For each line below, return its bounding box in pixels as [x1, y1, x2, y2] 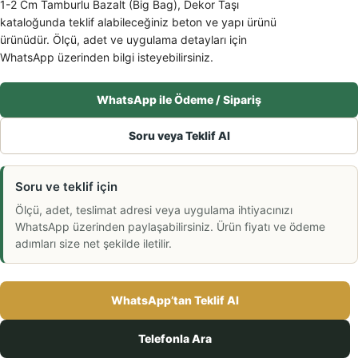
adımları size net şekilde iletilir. [15, 237, 172, 251]
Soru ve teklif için [15, 179, 117, 195]
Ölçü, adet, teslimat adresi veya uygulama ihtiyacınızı [15, 203, 292, 217]
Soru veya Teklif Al [128, 129, 230, 143]
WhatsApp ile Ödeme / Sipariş [97, 93, 261, 107]
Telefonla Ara [138, 332, 212, 346]
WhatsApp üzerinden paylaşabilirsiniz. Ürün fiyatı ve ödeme [15, 220, 325, 234]
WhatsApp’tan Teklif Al [111, 293, 239, 308]
